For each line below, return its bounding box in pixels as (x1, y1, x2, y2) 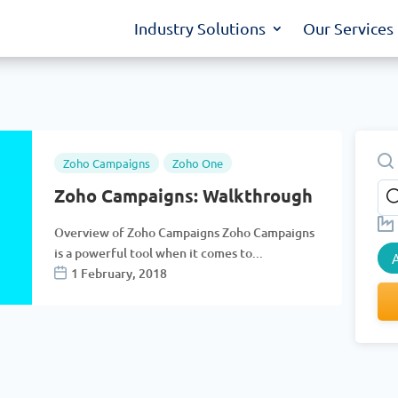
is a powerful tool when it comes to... (53, 243, 263, 261)
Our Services (302, 19, 394, 37)
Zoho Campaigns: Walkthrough (53, 183, 313, 207)
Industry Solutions (133, 19, 266, 37)
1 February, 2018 (70, 264, 167, 282)
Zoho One (171, 155, 223, 171)
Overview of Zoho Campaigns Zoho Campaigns (53, 223, 314, 241)
